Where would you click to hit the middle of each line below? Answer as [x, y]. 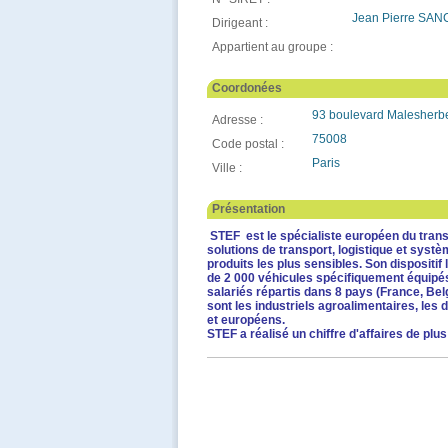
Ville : [227, 168]
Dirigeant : [240, 23]
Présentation [248, 209]
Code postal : [248, 144]
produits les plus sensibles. [286, 264]
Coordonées [247, 88]
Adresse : [237, 120]
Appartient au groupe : [272, 47]
